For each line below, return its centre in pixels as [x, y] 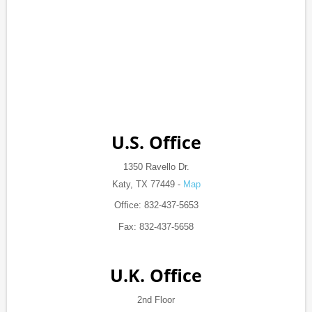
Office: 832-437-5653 [156, 205]
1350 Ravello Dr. [156, 167]
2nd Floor [156, 300]
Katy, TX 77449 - [147, 185]
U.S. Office [156, 142]
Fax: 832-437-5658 [156, 227]
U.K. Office [156, 275]
